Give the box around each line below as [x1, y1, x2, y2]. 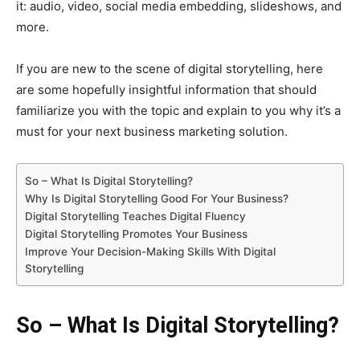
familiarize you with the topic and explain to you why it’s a [16, 103, 341, 118]
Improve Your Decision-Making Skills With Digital [25, 245, 276, 258]
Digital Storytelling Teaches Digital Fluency [25, 210, 246, 223]
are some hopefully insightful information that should [16, 82, 317, 97]
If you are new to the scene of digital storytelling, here [16, 61, 323, 76]
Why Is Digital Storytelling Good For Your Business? [25, 192, 288, 205]
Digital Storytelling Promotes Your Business [25, 227, 247, 240]
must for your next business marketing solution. [16, 124, 288, 139]
